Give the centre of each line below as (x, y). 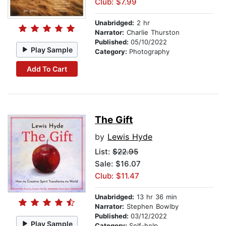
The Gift (114, 120)
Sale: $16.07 (118, 164)
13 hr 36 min (156, 197)
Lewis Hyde (130, 137)
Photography (149, 52)
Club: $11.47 (117, 176)
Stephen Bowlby (151, 207)
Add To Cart (47, 69)
